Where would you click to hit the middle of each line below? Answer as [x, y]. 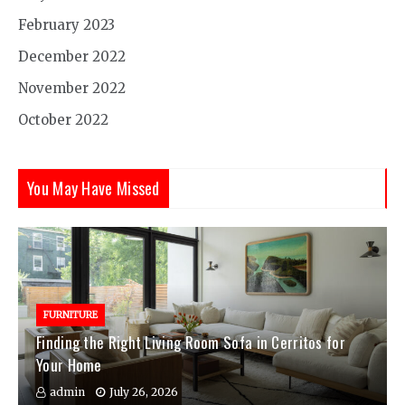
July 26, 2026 [144, 392]
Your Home [69, 365]
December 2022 [72, 57]
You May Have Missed [94, 188]
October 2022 [63, 120]
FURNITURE [71, 316]
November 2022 [72, 89]
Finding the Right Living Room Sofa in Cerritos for [191, 343]
